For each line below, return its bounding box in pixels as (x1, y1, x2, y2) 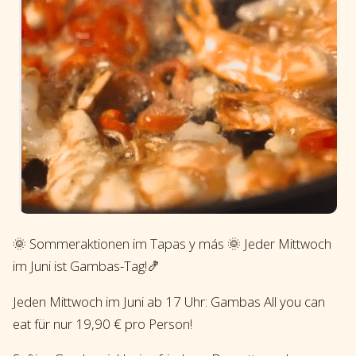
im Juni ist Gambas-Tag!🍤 (13, 256, 161, 275)
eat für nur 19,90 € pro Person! (13, 314, 192, 333)
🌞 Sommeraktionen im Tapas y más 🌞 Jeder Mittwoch (13, 234, 331, 253)
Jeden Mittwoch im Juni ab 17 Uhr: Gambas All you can (13, 292, 325, 311)
